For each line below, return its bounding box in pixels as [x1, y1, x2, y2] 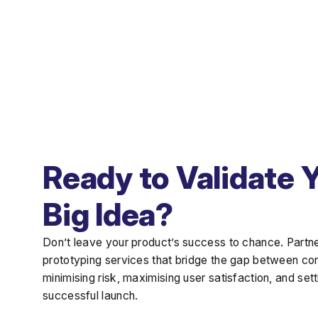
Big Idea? [43, 195, 173, 234]
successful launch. [43, 288, 138, 302]
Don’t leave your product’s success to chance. [43, 235, 287, 249]
